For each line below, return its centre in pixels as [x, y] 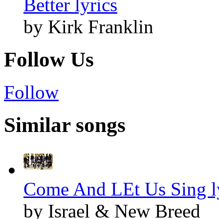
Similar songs [65, 125]
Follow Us [49, 59]
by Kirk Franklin [88, 27]
